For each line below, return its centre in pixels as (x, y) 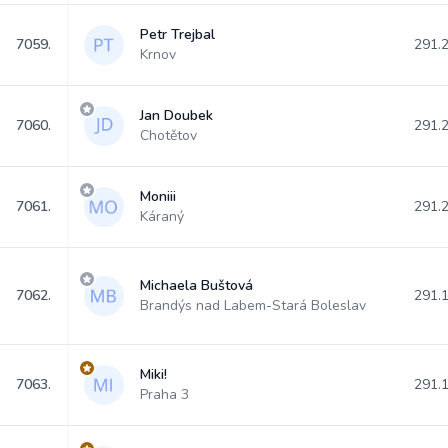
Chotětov (168, 135)
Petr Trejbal (177, 34)
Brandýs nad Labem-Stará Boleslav (253, 305)
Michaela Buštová (196, 285)
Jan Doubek (176, 115)
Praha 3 (164, 394)
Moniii (158, 196)
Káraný (162, 216)
